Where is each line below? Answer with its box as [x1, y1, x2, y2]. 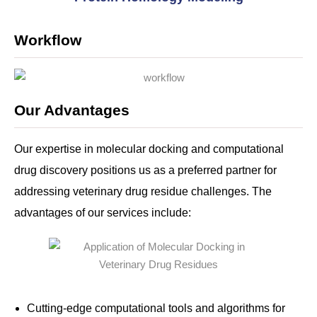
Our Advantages [14, 102, 129, 119]
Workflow [14, 32, 81, 49]
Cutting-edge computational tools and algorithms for [27, 302, 285, 315]
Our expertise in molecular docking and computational [14, 143, 284, 156]
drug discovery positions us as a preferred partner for [14, 164, 277, 177]
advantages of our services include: [14, 207, 191, 219]
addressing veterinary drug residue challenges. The [14, 185, 272, 198]
